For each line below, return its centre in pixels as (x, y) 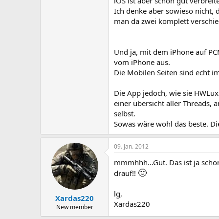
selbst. (125, 113)
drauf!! (126, 173)
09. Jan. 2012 (131, 146)
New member (75, 207)
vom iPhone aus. (142, 62)
